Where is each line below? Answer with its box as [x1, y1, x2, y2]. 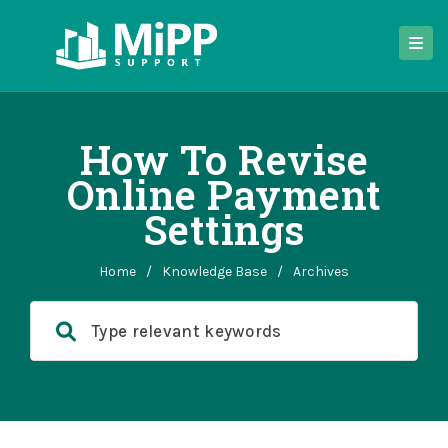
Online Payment [66, 168, 382, 221]
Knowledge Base [162, 263, 267, 280]
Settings [143, 203, 305, 256]
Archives [293, 263, 349, 280]
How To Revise [79, 133, 369, 186]
